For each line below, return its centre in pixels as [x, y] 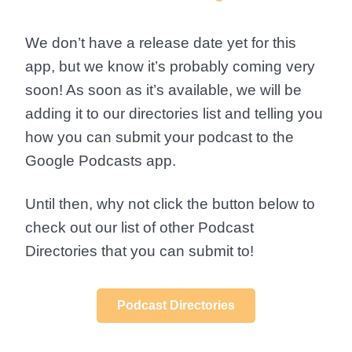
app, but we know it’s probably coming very [170, 66]
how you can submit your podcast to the [159, 137]
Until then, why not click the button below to [170, 203]
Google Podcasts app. [101, 160]
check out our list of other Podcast [139, 227]
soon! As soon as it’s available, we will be [163, 90]
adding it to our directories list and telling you [174, 113]
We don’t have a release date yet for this [161, 42]
